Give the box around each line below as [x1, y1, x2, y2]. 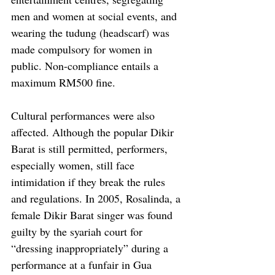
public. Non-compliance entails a [11, 58, 161, 74]
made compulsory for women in [11, 42, 155, 57]
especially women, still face [11, 158, 137, 173]
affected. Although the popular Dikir [11, 125, 177, 140]
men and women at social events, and [11, 9, 180, 24]
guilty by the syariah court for [11, 224, 145, 239]
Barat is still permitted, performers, [11, 141, 171, 157]
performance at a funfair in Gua [11, 257, 155, 273]
